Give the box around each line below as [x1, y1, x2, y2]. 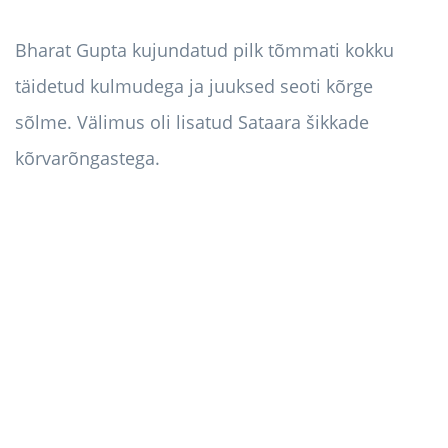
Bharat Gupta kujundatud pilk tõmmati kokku [15, 38, 394, 63]
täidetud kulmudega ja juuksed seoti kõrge [15, 74, 373, 99]
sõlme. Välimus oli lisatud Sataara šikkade [15, 110, 369, 135]
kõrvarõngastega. [15, 146, 160, 171]
